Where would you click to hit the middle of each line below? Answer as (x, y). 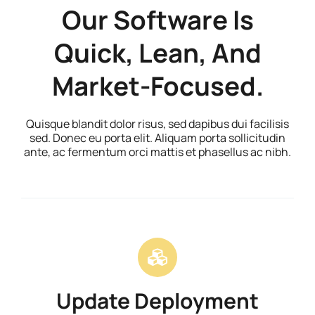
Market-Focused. (157, 86)
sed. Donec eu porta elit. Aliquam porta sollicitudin (157, 138)
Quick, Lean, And (157, 53)
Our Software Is (157, 20)
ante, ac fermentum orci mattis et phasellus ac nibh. (157, 152)
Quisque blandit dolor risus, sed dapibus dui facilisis (157, 124)
